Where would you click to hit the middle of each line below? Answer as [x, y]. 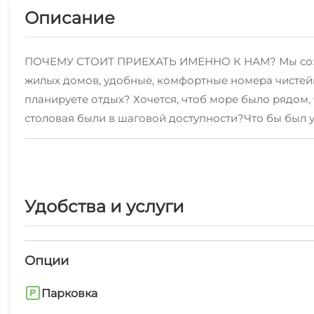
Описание [70, 18]
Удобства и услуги [104, 206]
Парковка [69, 293]
